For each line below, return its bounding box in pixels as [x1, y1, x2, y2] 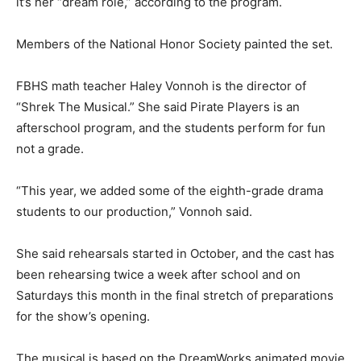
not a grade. [16, 141, 84, 157]
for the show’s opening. [16, 309, 150, 325]
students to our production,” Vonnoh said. [16, 204, 252, 220]
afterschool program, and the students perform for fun [16, 120, 326, 136]
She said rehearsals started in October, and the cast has [16, 246, 334, 262]
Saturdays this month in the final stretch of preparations [16, 288, 334, 304]
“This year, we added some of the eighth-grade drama [16, 183, 323, 199]
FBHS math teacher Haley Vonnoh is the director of [16, 78, 306, 94]
